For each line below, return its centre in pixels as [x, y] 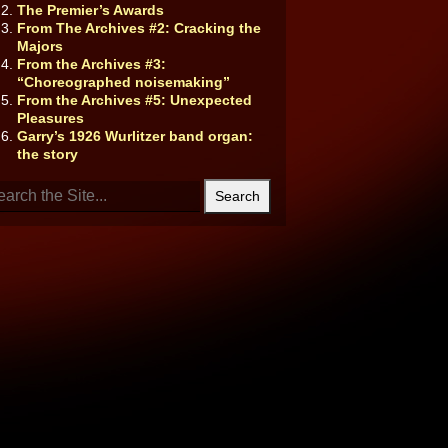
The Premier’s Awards [90, 10]
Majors [39, 46]
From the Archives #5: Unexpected [134, 100]
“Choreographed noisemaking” [123, 82]
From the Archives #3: [91, 64]
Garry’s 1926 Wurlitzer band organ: [134, 136]
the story [47, 154]
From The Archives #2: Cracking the [138, 28]
